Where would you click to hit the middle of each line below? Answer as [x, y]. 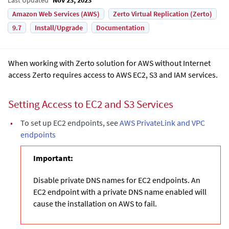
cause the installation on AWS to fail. [95, 204]
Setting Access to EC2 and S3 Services [91, 105]
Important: [55, 158]
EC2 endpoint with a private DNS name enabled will [120, 192]
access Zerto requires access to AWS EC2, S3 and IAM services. [113, 74]
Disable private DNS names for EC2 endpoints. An [117, 180]
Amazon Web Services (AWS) [56, 14]
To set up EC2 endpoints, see [70, 123]
